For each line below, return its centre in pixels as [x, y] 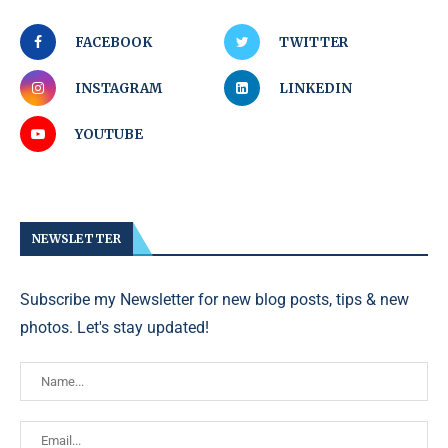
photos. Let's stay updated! [114, 327]
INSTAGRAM [118, 88]
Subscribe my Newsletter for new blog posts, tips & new [214, 299]
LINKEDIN [315, 88]
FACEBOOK [113, 42]
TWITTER [313, 42]
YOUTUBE [109, 134]
